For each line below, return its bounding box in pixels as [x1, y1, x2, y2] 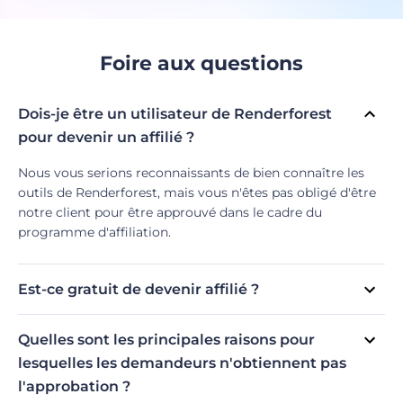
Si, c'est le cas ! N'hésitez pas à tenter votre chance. [18, 302, 337, 319]
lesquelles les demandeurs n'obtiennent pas [18, 354, 346, 372]
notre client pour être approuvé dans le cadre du [18, 203, 322, 220]
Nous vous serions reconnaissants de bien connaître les [18, 164, 364, 181]
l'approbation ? [18, 377, 130, 395]
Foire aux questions [100, 50, 303, 76]
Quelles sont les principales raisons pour [18, 330, 315, 348]
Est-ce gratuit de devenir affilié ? [18, 280, 259, 298]
